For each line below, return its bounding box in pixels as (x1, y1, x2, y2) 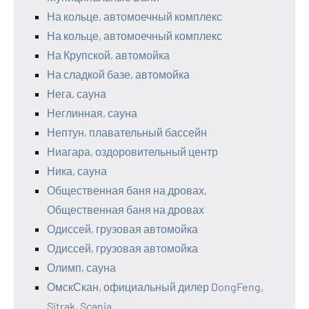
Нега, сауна (47, 87, 106, 101)
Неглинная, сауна (47, 106, 137, 120)
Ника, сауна (47, 164, 107, 178)
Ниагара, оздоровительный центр (47, 145, 218, 159)
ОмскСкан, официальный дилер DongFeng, (47, 280, 263, 294)
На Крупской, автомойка (47, 48, 170, 62)
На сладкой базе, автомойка (47, 68, 190, 81)
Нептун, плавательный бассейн (47, 126, 207, 139)
